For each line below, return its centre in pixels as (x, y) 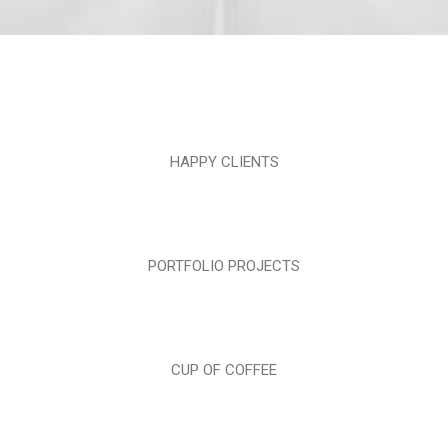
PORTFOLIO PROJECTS (224, 266)
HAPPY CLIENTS (224, 162)
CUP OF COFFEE (224, 370)
